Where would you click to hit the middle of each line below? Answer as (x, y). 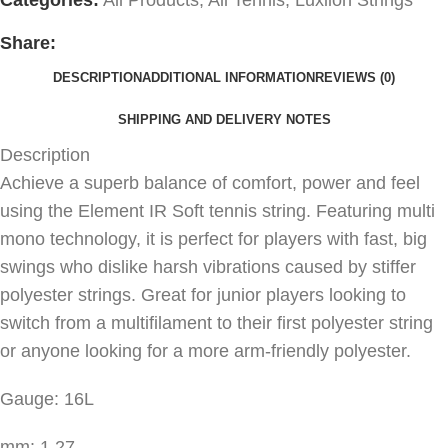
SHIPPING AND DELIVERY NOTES (224, 120)
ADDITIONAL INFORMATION (228, 78)
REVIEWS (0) (355, 78)
